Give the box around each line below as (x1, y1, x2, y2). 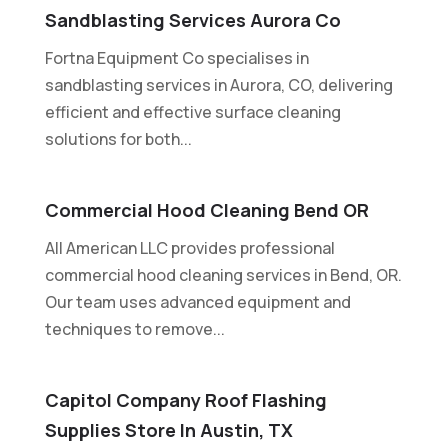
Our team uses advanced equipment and (44, 290, 351, 313)
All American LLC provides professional (44, 236, 335, 259)
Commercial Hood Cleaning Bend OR (44, 197, 369, 222)
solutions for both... (44, 127, 192, 150)
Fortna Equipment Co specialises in (44, 46, 309, 69)
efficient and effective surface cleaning (44, 100, 341, 123)
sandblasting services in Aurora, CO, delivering (44, 73, 393, 96)
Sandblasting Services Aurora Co (44, 7, 341, 32)
